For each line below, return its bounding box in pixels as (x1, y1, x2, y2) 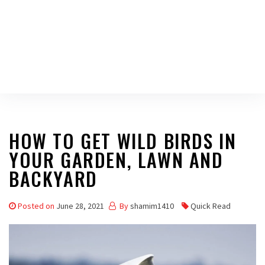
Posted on (18, 201, 56, 211)
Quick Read (190, 201, 231, 211)
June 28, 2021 (56, 201, 104, 211)
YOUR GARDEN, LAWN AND (9, 146, 224, 173)
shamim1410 (130, 201, 174, 211)
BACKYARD (9, 164, 98, 192)
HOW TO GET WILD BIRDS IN (9, 127, 237, 154)
